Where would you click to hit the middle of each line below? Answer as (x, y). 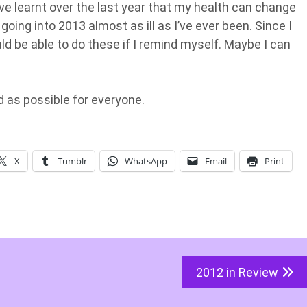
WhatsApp (146, 161)
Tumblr (72, 161)
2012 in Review (237, 272)
